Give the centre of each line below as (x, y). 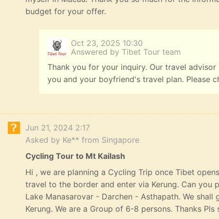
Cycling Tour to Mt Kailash (75, 156)
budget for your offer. (66, 11)
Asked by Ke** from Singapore (82, 140)
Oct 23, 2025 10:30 (107, 43)
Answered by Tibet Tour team (126, 52)
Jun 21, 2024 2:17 (58, 128)
